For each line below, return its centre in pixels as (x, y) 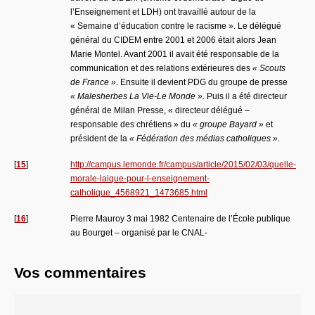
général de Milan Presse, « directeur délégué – (160, 110)
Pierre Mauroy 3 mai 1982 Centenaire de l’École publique (180, 218)
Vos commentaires (80, 272)
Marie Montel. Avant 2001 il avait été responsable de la (175, 54)
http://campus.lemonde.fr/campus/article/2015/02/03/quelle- (183, 164)
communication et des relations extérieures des (161, 68)
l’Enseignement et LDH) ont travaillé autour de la (163, 12)
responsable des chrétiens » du (131, 124)
